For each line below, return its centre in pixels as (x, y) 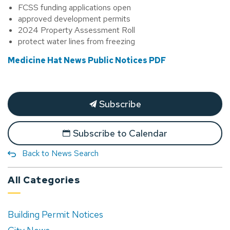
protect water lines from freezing (76, 41)
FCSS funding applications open (74, 7)
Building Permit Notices (55, 214)
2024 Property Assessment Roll (76, 30)
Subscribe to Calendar (120, 133)
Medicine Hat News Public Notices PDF (87, 60)
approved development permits (74, 19)
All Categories (44, 180)
